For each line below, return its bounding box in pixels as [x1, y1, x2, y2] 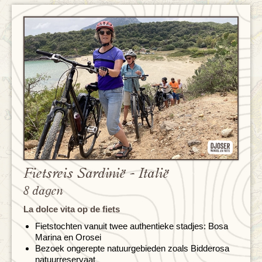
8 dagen [23, 185, 63, 198]
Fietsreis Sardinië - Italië [23, 167, 168, 181]
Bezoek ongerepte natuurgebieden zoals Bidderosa [35, 243, 229, 254]
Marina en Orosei [35, 232, 101, 243]
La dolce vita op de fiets [23, 204, 120, 215]
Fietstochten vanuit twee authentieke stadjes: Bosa [35, 221, 228, 232]
